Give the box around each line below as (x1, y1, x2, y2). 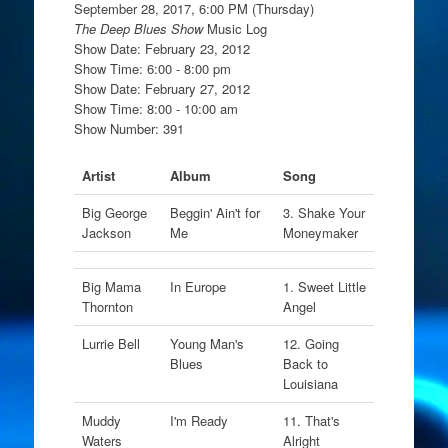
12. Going (282, 334, 339, 353)
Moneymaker (282, 223, 362, 242)
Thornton (81, 297, 137, 316)
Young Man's (169, 334, 244, 353)
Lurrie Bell (81, 334, 144, 353)
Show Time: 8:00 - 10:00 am (73, 98, 238, 118)
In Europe (169, 277, 230, 296)
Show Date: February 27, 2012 (73, 78, 250, 98)
